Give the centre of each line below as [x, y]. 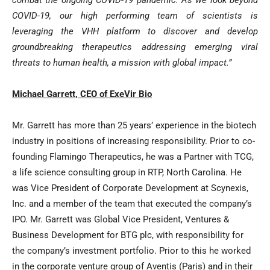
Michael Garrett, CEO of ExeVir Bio [82, 94]
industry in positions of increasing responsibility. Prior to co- [133, 141]
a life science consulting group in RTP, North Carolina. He [127, 173]
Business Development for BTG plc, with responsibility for [128, 235]
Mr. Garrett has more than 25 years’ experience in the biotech [134, 126]
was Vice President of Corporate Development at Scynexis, [130, 188]
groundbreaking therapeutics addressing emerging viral [135, 47]
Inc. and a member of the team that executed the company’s [132, 204]
